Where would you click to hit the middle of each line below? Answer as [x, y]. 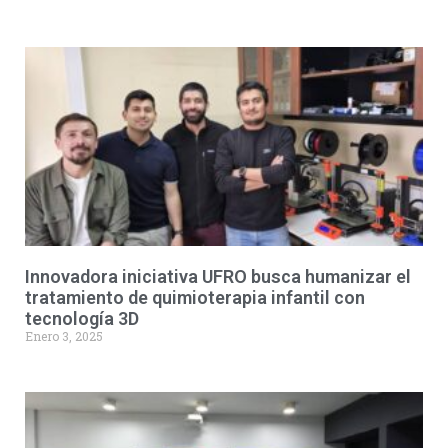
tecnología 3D [82, 318]
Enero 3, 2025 [64, 336]
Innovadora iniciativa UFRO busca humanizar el [218, 276]
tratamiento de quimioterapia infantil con [195, 297]
